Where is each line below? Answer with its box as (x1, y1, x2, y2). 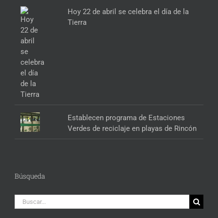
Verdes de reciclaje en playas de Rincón (68, 124, 197, 133)
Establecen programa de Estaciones (68, 113, 185, 123)
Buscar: (14, 195, 38, 204)
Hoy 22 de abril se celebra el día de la (68, 7, 189, 17)
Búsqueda (15, 171, 45, 181)
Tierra (68, 18, 87, 27)
